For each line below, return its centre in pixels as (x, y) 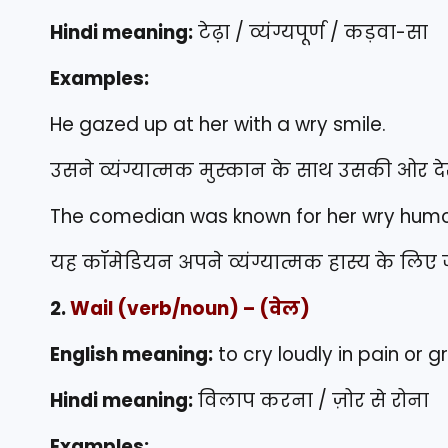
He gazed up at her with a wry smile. (218, 125)
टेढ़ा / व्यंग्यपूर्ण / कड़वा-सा (310, 33)
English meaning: (131, 355)
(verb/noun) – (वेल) (211, 309)
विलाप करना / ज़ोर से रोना (311, 401)
